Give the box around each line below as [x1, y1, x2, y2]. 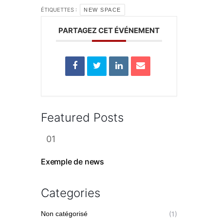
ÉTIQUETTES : [41, 6, 78, 14]
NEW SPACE [84, 7, 121, 13]
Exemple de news [41, 157, 104, 167]
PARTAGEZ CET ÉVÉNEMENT [58, 26, 160, 36]
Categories [41, 186, 100, 200]
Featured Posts [41, 110, 124, 125]
